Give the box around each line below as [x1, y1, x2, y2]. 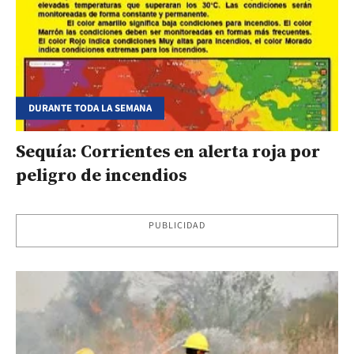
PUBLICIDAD [148, 218, 206, 232]
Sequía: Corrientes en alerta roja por [16, 138, 320, 163]
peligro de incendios [16, 162, 186, 186]
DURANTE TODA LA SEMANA [28, 100, 152, 115]
